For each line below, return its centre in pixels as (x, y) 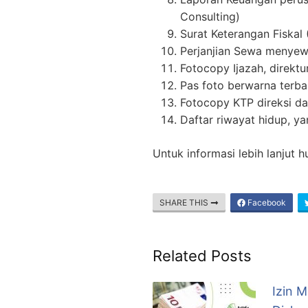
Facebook (266, 203)
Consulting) (210, 17)
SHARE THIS (185, 203)
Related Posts (202, 256)
